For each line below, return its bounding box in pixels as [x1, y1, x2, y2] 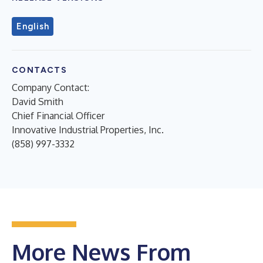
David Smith [12, 95, 63, 107]
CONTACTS [12, 65, 68, 75]
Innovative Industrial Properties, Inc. [12, 123, 164, 136]
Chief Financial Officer [12, 109, 104, 122]
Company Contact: [12, 81, 89, 93]
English [16, 21, 49, 32]
